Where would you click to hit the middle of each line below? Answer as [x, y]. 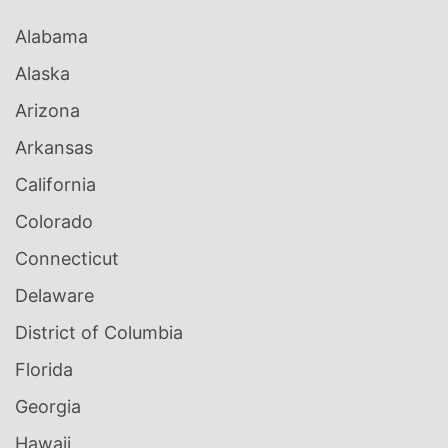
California [55, 185]
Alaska [42, 74]
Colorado [54, 222]
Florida [44, 370]
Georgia [48, 407]
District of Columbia [99, 333]
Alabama [51, 37]
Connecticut [67, 259]
